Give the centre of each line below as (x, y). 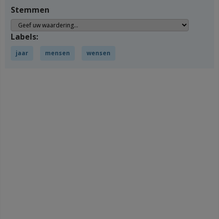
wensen (99, 53)
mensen (57, 53)
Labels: (24, 37)
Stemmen (30, 10)
